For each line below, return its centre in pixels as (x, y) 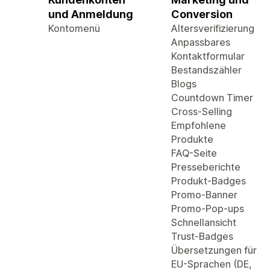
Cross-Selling (202, 111)
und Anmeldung (91, 14)
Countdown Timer (212, 98)
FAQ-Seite (194, 153)
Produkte (192, 139)
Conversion (202, 14)
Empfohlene (199, 125)
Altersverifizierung (213, 28)
